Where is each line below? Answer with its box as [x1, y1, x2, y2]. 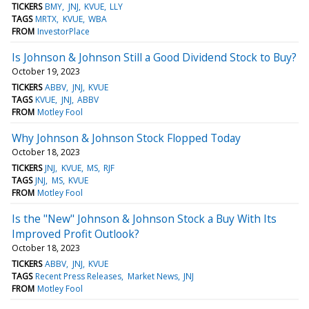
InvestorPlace [37, 25, 90, 37]
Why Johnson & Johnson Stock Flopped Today [12, 130, 241, 146]
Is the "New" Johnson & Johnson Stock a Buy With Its [12, 210, 277, 226]
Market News [127, 270, 178, 282]
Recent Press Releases [35, 270, 122, 282]
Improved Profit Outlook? [12, 226, 139, 241]
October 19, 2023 [12, 65, 80, 77]
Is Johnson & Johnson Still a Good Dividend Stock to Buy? [12, 49, 297, 65]
